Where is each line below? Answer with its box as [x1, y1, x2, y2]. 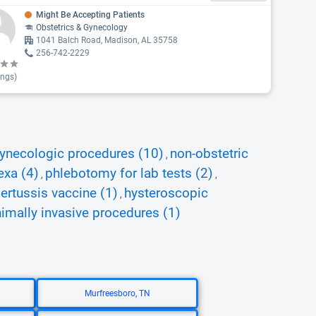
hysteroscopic [124, 186, 208, 201]
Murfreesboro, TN [84, 288, 150, 298]
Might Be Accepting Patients [35, 10, 145, 20]
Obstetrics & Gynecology [35, 23, 128, 32]
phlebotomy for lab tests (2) [45, 166, 213, 181]
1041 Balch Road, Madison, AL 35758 [35, 35, 178, 45]
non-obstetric [170, 146, 248, 162]
